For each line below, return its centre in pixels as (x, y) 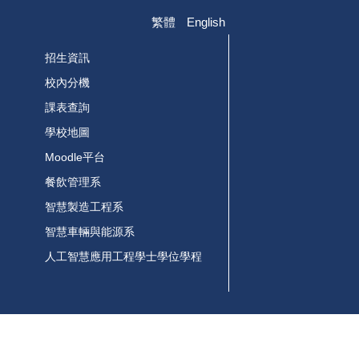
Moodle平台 (75, 157)
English (206, 22)
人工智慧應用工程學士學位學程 (124, 256)
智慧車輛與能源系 (90, 231)
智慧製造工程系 (85, 206)
